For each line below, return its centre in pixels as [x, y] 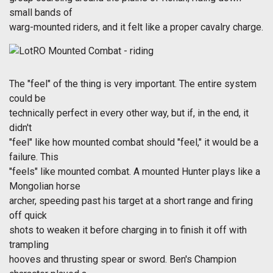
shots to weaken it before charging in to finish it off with [128, 230]
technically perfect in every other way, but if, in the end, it [129, 113]
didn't [20, 128]
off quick [28, 216]
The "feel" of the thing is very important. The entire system [133, 84]
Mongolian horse [45, 186]
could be [27, 99]
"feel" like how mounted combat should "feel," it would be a [134, 143]
